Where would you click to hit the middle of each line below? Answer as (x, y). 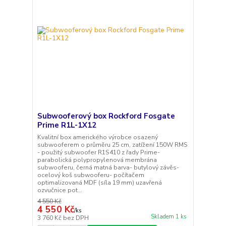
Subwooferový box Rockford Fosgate (106, 116)
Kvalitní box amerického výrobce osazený (97, 137)
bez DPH (76, 218)
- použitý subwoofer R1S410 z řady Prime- (98, 153)
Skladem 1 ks (168, 217)
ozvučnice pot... (60, 190)
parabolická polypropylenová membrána (97, 160)
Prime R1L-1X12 (67, 125)
